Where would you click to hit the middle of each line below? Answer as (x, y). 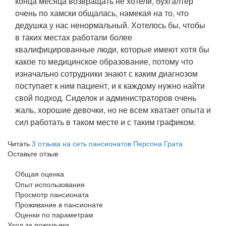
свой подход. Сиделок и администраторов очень (106, 97)
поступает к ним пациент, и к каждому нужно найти (110, 85)
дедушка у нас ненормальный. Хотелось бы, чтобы (110, 25)
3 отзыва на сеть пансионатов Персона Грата (107, 143)
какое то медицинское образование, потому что (104, 61)
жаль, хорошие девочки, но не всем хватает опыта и (113, 109)
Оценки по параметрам (54, 214)
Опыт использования (50, 184)
